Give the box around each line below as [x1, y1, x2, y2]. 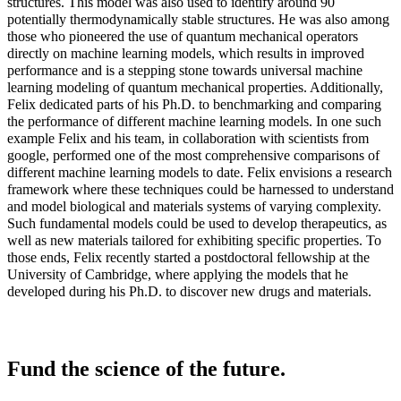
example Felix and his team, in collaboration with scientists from [7, 130, 369, 146]
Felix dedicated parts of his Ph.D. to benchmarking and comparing [7, 96, 381, 112]
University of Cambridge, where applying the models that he [7, 266, 348, 282]
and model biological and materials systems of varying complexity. [7, 198, 381, 214]
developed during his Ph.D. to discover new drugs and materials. [7, 283, 371, 299]
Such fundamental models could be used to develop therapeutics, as [7, 215, 387, 231]
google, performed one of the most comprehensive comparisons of [7, 147, 380, 163]
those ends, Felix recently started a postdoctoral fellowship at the [7, 249, 370, 265]
